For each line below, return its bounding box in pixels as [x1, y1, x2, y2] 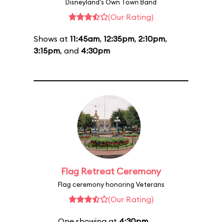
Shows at [34, 34, 70, 44]
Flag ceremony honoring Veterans [57, 180, 165, 188]
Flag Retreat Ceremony [61, 166, 161, 177]
